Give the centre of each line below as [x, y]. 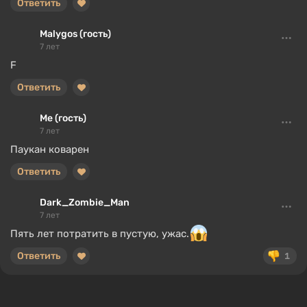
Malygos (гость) [75, 34]
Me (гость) [63, 118]
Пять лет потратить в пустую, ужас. [100, 234]
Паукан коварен [50, 149]
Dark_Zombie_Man [85, 202]
